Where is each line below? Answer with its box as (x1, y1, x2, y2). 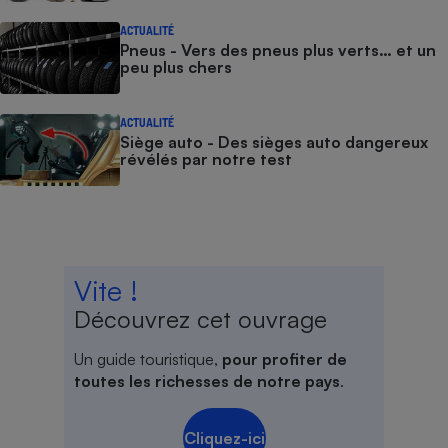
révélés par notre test (120, 149, 292, 170)
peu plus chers (120, 57, 232, 78)
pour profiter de (222, 349, 347, 370)
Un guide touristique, (74, 349, 222, 370)
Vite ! (74, 273, 138, 309)
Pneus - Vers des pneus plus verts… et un (120, 40, 436, 61)
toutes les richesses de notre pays (74, 371, 340, 392)
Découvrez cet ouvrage (74, 304, 327, 335)
